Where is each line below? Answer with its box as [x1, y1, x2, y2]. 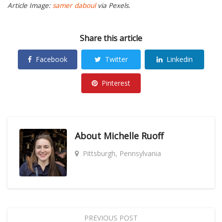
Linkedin [166, 55, 193, 64]
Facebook [36, 55, 67, 64]
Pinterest [102, 78, 130, 88]
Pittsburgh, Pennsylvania [83, 149, 161, 158]
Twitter [105, 55, 128, 64]
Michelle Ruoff [104, 130, 164, 142]
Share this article [80, 33, 142, 44]
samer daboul [53, 1, 96, 10]
